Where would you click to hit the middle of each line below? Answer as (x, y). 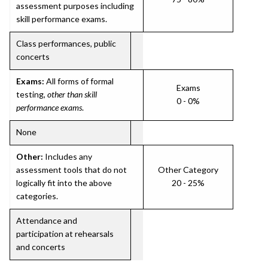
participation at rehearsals (65, 234)
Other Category (188, 170)
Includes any (68, 156)
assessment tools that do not (71, 170)
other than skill (72, 94)
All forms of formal (79, 81)
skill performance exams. (62, 19)
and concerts (41, 247)
